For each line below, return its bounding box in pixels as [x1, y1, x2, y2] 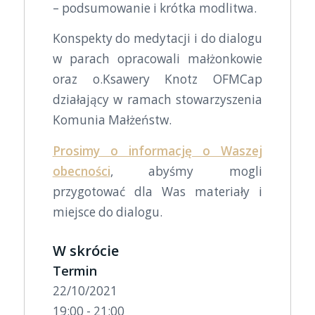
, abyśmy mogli [110, 162, 263, 179]
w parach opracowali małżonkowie [52, 51, 263, 67]
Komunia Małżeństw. [52, 112, 172, 129]
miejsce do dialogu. [52, 203, 162, 220]
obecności [52, 162, 110, 179]
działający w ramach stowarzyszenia [52, 91, 263, 108]
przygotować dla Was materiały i [52, 183, 263, 200]
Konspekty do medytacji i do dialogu [52, 30, 263, 47]
